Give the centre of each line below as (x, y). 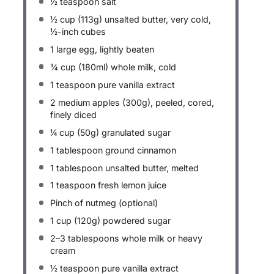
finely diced (74, 114)
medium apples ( (91, 102)
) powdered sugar (134, 221)
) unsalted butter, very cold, (155, 20)
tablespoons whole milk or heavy (134, 239)
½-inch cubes (78, 32)
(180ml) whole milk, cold (126, 67)
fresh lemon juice (131, 185)
